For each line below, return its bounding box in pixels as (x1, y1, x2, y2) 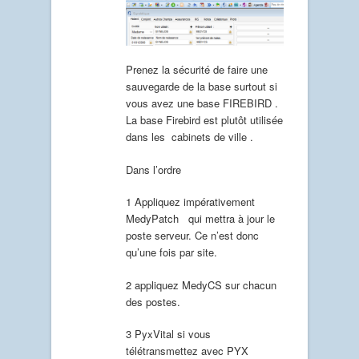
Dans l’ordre (126, 161, 181, 177)
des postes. (126, 293, 180, 309)
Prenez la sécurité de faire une (126, 62, 268, 78)
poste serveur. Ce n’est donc (126, 228, 259, 244)
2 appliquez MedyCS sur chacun (126, 276, 276, 292)
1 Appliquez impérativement (126, 194, 255, 210)
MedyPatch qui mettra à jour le (126, 211, 275, 227)
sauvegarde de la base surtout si (126, 79, 277, 95)
